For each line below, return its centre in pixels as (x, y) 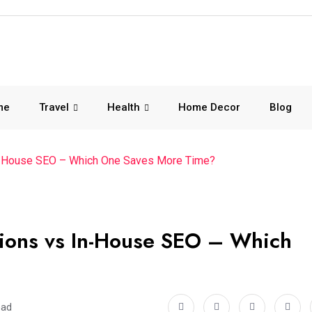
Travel (54, 107)
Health (124, 107)
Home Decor (209, 107)
